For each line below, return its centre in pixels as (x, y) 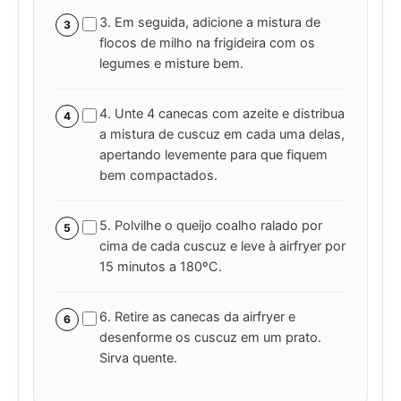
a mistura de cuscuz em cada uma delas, (222, 135)
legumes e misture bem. (171, 64)
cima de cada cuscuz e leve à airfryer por (222, 247)
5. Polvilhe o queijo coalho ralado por (211, 226)
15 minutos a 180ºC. (161, 267)
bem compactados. (158, 176)
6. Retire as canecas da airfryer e (197, 317)
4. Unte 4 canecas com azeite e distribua (222, 114)
